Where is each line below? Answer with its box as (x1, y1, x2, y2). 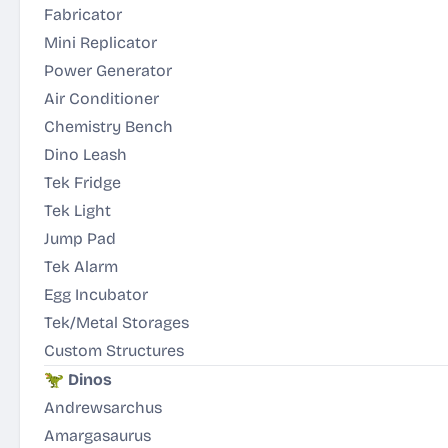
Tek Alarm (44, 257, 118, 276)
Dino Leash (44, 145, 127, 164)
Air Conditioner (44, 89, 159, 108)
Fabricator (44, 5, 122, 24)
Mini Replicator (44, 33, 157, 52)
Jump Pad (44, 229, 116, 248)
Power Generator (44, 61, 172, 80)
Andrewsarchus (44, 398, 162, 417)
